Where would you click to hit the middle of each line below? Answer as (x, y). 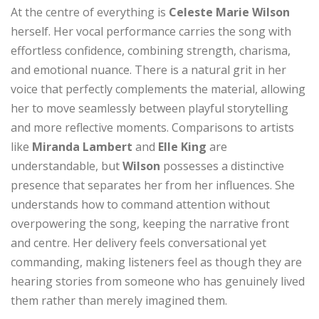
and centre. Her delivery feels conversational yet (138, 242)
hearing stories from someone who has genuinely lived (158, 281)
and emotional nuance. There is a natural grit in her (148, 69)
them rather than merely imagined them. (119, 300)
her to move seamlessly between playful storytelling (150, 108)
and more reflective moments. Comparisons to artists (152, 127)
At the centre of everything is (90, 12)
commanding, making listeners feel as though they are (156, 262)
